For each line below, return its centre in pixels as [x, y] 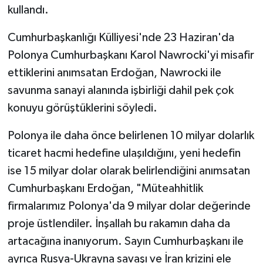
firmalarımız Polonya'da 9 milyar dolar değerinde [129, 206]
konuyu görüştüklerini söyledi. [82, 108]
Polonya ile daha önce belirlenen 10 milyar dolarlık [131, 135]
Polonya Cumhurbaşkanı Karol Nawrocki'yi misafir [131, 55]
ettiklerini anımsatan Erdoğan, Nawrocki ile [114, 73]
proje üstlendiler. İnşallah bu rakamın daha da [119, 223]
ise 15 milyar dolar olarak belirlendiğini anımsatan [129, 171]
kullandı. [28, 10]
